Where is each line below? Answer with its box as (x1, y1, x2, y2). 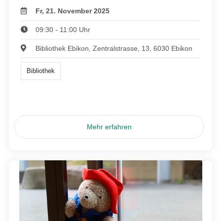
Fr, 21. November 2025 (36, 6, 110, 15)
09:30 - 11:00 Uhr (36, 25, 91, 34)
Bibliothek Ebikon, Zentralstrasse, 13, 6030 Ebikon (36, 44, 193, 52)
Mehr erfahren (87, 123, 132, 131)
